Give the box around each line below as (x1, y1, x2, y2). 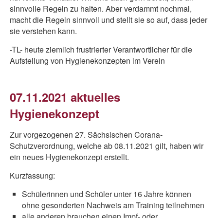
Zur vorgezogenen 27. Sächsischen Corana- (10, 129, 163, 140)
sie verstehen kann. (10, 25, 77, 36)
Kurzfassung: (10, 170, 55, 181)
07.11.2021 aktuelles (10, 89, 120, 105)
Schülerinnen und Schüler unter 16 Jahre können (22, 188, 191, 200)
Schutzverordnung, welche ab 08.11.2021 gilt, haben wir (10, 140, 203, 151)
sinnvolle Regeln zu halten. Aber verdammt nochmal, (10, 3, 192, 14)
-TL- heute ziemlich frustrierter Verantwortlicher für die (10, 44, 192, 55)
